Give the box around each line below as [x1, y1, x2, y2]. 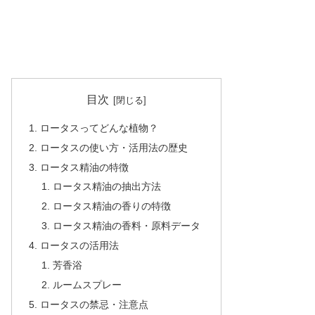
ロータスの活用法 [40, 240, 120, 252]
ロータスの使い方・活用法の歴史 [40, 141, 188, 153]
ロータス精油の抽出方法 [52, 181, 161, 193]
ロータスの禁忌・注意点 [40, 298, 149, 310]
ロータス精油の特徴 [40, 161, 129, 173]
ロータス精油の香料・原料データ [52, 220, 200, 232]
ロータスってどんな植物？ [40, 122, 159, 134]
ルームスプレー [52, 278, 122, 290]
